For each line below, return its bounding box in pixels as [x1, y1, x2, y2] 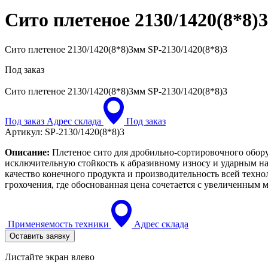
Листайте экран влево [5, 251, 95, 262]
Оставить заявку [10, 231, 70, 240]
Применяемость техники [8, 218, 109, 229]
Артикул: [5, 126, 42, 137]
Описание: [5, 147, 50, 157]
